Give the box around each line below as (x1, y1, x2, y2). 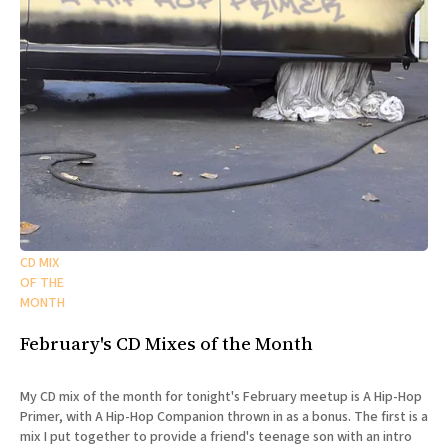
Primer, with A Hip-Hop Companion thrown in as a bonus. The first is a (20, 406, 428, 427)
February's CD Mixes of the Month (20, 330, 313, 356)
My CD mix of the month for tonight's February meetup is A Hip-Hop (20, 386, 422, 407)
